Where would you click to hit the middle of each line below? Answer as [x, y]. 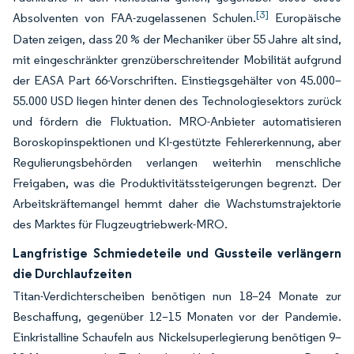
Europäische [305, 18]
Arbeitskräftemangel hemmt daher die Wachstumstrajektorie [177, 203]
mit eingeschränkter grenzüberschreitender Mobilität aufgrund [177, 60]
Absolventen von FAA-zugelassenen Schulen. [134, 18]
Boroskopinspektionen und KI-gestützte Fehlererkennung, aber [177, 142]
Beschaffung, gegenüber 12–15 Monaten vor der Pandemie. [177, 316]
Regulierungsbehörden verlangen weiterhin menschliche [177, 162]
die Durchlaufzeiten [72, 273]
